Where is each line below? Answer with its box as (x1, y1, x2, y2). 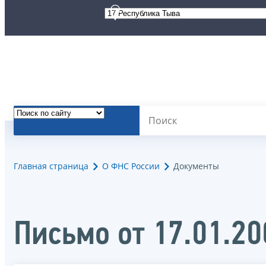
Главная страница (14, 160, 88, 172)
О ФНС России (102, 160, 160, 172)
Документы (173, 160, 219, 172)
